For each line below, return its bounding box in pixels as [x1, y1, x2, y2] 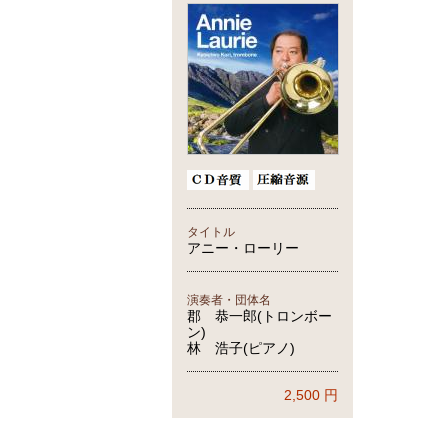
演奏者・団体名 [187, 293, 271, 307]
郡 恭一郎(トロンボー [187, 308, 332, 324]
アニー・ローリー [187, 240, 299, 256]
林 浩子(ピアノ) [187, 340, 295, 356]
